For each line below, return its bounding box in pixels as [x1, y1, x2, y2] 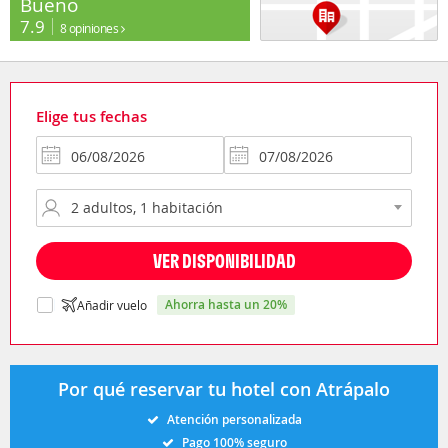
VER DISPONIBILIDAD [152, 247, 296, 273]
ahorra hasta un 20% [173, 295, 287, 313]
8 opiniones [59, 19, 121, 36]
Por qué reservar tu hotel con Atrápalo [58, 376, 390, 401]
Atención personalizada [166, 410, 302, 428]
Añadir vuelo [77, 296, 147, 313]
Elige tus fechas [36, 105, 147, 127]
